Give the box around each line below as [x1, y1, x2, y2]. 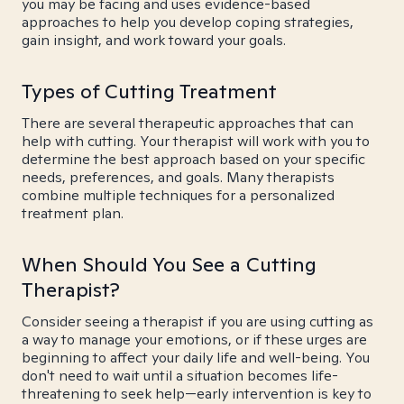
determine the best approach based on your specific [22, 150, 365, 169]
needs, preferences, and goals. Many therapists [22, 168, 335, 187]
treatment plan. [22, 204, 124, 223]
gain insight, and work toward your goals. [22, 31, 286, 50]
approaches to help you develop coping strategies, [22, 13, 353, 32]
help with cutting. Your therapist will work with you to [22, 132, 370, 151]
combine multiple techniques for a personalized [22, 186, 335, 205]
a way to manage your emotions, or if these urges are [22, 330, 367, 349]
